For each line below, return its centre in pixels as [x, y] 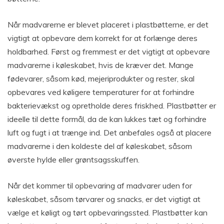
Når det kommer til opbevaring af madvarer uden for [100, 186]
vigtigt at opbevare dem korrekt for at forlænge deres [102, 38]
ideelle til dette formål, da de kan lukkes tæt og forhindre [107, 119]
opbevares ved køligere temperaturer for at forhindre [101, 92]
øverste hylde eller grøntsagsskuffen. [73, 160]
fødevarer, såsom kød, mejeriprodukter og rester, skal [101, 79]
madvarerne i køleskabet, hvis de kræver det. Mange [100, 65]
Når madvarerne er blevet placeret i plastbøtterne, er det [108, 25]
